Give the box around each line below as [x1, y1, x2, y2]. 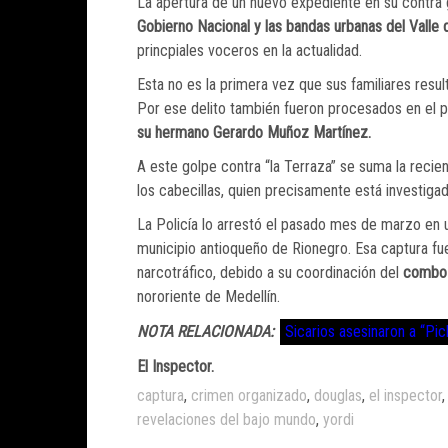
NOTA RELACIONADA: [137, 322, 274, 342]
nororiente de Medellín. [137, 287, 280, 307]
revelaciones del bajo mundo [137, 410, 316, 430]
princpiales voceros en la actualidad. [137, 41, 362, 61]
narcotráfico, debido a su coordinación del [137, 263, 403, 283]
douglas [314, 386, 362, 406]
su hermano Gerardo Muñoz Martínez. [137, 123, 371, 143]
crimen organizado [191, 386, 307, 406]
